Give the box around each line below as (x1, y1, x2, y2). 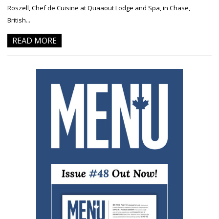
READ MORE (12, 35, 57, 46)
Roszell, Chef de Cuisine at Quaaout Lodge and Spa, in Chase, (7, 3, 190, 13)
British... (7, 16, 30, 25)
